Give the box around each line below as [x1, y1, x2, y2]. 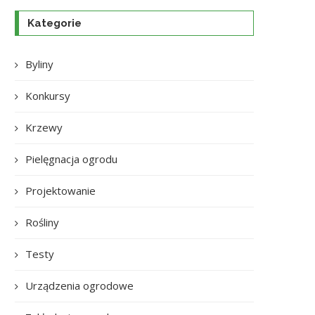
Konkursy [25, 89, 70, 103]
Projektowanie [25, 184, 96, 198]
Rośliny [25, 215, 59, 229]
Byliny [25, 57, 53, 71]
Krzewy [25, 120, 63, 134]
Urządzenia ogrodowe [25, 278, 134, 292]
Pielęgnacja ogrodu [25, 152, 117, 166]
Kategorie [27, 17, 82, 30]
